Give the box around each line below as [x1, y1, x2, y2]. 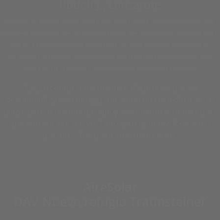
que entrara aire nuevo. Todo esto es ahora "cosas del [10, 118, 210, 129]
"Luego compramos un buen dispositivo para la [22, 82, 198, 93]
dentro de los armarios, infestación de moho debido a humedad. [23, 64, 197, 72]
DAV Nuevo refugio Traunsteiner [14, 193, 206, 210]
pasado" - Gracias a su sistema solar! [42, 130, 178, 140]
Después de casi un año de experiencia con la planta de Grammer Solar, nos [6, 17, 214, 25]
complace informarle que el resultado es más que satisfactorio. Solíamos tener [2, 28, 218, 37]
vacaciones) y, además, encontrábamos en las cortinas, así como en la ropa [7, 52, 213, 60]
